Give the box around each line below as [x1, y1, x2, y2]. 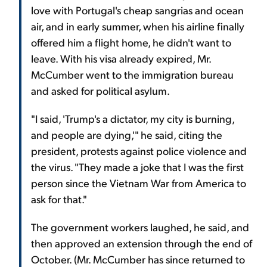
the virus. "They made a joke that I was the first [31, 159, 244, 173]
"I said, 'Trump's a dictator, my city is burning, [31, 111, 234, 125]
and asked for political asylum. [31, 83, 170, 97]
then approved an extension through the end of [31, 235, 252, 250]
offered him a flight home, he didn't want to [31, 35, 231, 49]
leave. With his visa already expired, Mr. [31, 51, 211, 65]
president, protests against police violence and [31, 143, 247, 157]
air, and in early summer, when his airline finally [31, 18, 244, 33]
